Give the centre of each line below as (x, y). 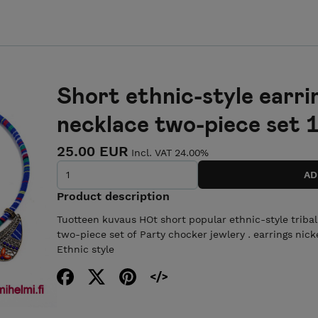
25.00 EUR (93, 151)
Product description (113, 196)
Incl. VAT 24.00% (170, 153)
